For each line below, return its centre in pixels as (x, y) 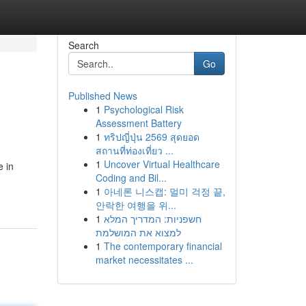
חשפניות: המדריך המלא (152, 219)
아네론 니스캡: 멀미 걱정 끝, (164, 191)
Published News (102, 96)
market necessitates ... (144, 260)
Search (83, 45)
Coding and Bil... (131, 178)
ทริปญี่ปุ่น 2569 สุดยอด (151, 137)
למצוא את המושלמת (138, 232)
